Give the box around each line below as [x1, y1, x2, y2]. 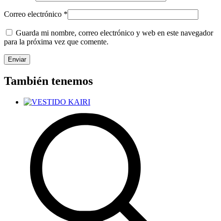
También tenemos [4, 74, 93, 87]
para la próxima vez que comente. [4, 37, 109, 46]
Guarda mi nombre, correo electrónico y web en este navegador [16, 28, 213, 37]
